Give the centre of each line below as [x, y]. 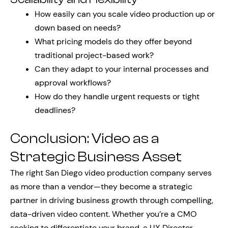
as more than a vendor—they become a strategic [101, 187]
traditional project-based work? [94, 55]
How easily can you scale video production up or [125, 14]
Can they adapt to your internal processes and [122, 69]
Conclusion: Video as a [85, 138]
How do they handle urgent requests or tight [117, 96]
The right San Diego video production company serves [111, 173]
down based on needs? [78, 28]
